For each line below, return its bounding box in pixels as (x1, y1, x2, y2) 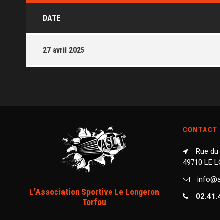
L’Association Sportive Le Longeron (29, 186, 159, 197)
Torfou (82, 196, 106, 207)
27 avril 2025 (43, 45, 84, 55)
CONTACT (183, 125, 218, 134)
